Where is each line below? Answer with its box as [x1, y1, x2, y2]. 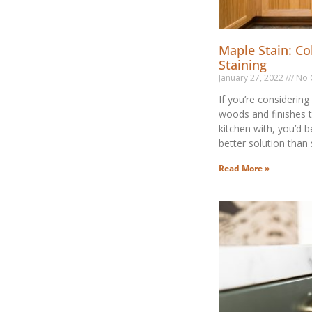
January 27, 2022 [218, 71, 286, 84]
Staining [218, 56, 267, 73]
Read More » [218, 162, 270, 174]
